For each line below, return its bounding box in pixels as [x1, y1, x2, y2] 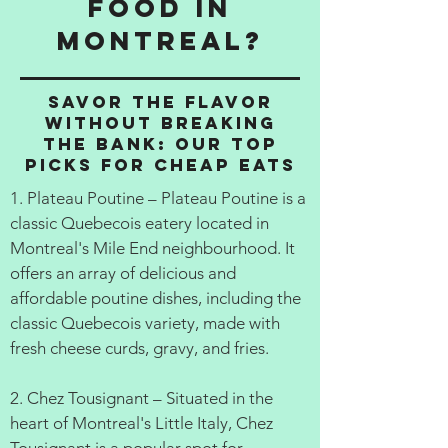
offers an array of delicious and [10, 263, 236, 283]
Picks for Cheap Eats [24, 154, 296, 176]
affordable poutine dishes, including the [10, 288, 301, 308]
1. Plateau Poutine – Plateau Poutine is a [10, 188, 306, 208]
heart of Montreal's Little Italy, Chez [10, 413, 273, 433]
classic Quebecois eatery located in [10, 213, 269, 233]
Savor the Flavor [47, 91, 273, 113]
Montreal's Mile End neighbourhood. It [10, 238, 295, 258]
